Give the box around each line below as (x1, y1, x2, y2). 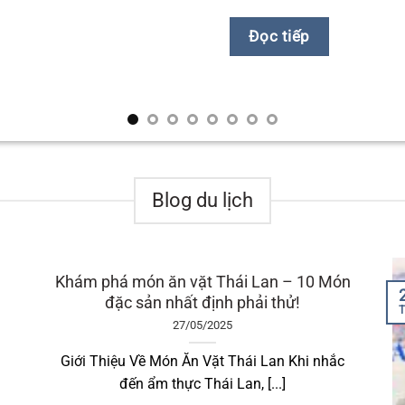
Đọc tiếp (249, 27, 310, 46)
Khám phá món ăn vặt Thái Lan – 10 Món (54, 272, 351, 292)
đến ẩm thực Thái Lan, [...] (118, 375, 286, 393)
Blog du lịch (152, 189, 253, 212)
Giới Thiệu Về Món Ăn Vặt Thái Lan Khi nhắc (60, 353, 344, 371)
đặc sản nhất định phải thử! (104, 293, 300, 313)
